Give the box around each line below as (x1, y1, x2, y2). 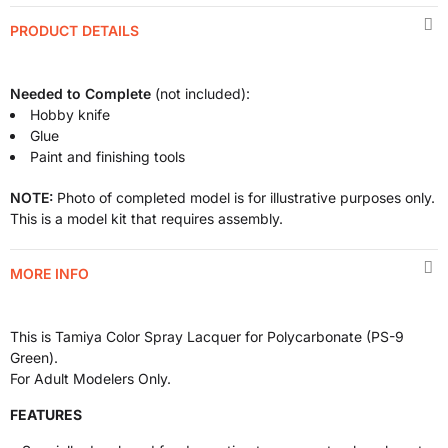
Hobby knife (30, 106, 110, 123)
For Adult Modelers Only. (10, 370, 171, 387)
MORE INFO (10, 265, 89, 282)
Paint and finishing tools (30, 148, 185, 165)
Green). (10, 349, 58, 366)
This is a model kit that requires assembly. (10, 210, 283, 227)
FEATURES (10, 406, 82, 423)
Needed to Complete (10, 85, 151, 102)
